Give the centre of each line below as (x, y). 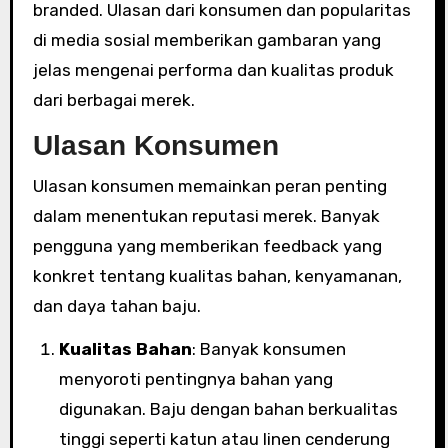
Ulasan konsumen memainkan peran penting (209, 185)
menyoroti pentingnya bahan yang (195, 378)
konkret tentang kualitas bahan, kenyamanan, (217, 275)
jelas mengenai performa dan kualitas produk (213, 70)
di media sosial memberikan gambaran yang (206, 40)
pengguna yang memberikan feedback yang (207, 245)
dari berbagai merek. (113, 100)
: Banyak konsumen (268, 348)
